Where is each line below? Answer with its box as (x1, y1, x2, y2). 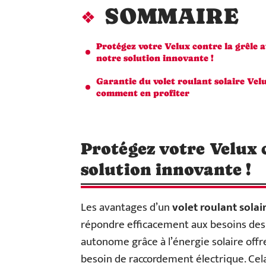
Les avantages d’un (81, 198, 172, 217)
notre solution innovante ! (96, 53, 214, 63)
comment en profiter (96, 88, 189, 98)
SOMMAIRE (104, 3, 239, 29)
